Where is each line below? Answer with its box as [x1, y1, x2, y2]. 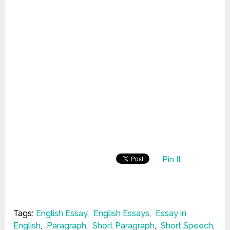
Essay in [156, 208, 187, 219]
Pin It [162, 155, 182, 165]
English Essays [93, 208, 150, 219]
